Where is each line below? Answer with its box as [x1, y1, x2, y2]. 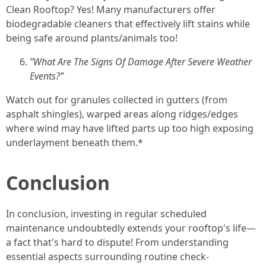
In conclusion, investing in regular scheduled [6, 207, 207, 220]
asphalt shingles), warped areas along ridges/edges [6, 107, 238, 121]
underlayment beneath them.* [6, 136, 143, 149]
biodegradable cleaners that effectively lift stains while [6, 17, 250, 30]
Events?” [30, 69, 64, 83]
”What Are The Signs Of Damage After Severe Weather [30, 55, 252, 68]
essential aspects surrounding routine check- [6, 250, 209, 263]
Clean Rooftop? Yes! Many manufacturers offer [6, 3, 216, 16]
